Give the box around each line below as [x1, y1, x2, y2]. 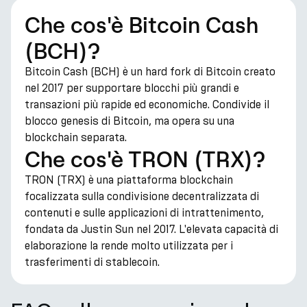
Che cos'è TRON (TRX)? [25, 147, 265, 171]
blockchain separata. [25, 131, 127, 144]
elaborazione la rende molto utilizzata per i [25, 239, 233, 252]
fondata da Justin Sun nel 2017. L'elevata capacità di [25, 223, 278, 236]
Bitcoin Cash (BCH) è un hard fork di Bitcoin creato [25, 65, 275, 78]
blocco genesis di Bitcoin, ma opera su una [25, 114, 234, 127]
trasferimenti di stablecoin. [25, 256, 160, 269]
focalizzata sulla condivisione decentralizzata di [25, 190, 259, 203]
